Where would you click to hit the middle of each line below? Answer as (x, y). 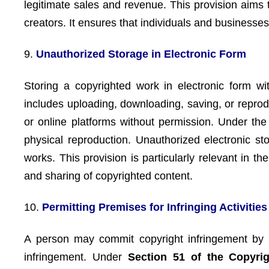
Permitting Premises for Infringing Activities (155, 207)
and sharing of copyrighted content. (109, 176)
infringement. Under (76, 257)
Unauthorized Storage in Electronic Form (141, 54)
